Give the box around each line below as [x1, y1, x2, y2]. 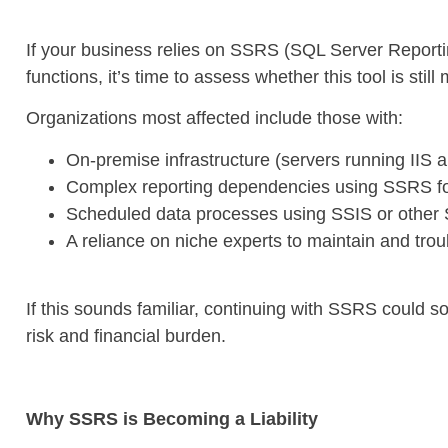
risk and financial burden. [26, 326, 226, 347]
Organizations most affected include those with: [26, 108, 403, 129]
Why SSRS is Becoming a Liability [26, 408, 318, 429]
